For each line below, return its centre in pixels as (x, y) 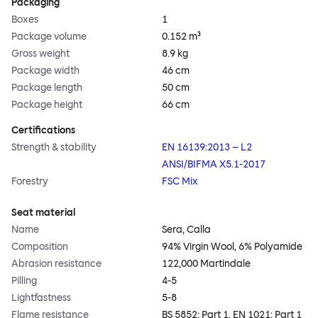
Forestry (30, 182)
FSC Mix (180, 182)
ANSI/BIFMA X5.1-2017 (214, 165)
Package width (45, 71)
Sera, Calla (186, 230)
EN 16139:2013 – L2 (207, 148)
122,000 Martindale (206, 264)
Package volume (49, 37)
